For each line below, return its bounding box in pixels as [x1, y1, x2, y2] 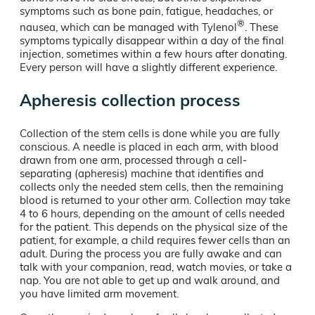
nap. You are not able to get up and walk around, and [20, 273, 280, 287]
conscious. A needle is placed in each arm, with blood [20, 139, 278, 153]
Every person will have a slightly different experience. [20, 60, 277, 74]
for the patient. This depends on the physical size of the [20, 219, 288, 233]
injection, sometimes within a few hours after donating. [20, 46, 287, 60]
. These [245, 20, 278, 34]
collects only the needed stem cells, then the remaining [20, 179, 283, 193]
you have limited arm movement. [20, 286, 179, 300]
